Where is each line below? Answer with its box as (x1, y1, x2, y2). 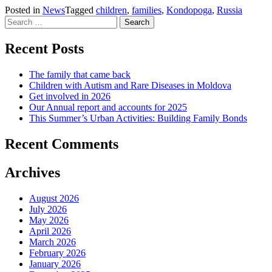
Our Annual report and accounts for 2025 (29, 102, 187, 113)
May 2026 (29, 214, 69, 225)
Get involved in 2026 (29, 91, 110, 102)
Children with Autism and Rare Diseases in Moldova (29, 80, 231, 91)
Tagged (65, 5, 96, 16)
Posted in (5, 5, 42, 16)
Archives (5, 165, 60, 181)
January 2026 (29, 258, 81, 269)
